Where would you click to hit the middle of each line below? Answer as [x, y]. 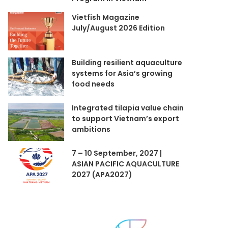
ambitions [91, 129]
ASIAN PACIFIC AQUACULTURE [126, 164]
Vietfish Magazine [106, 17]
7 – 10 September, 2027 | [117, 153]
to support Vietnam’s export [126, 119]
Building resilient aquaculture [127, 63]
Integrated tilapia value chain [128, 108]
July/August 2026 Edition [119, 28]
